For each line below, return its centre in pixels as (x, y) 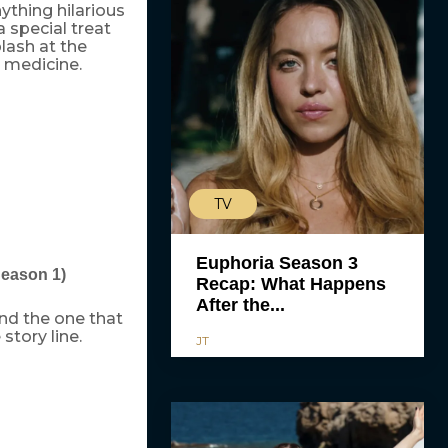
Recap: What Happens (290, 284)
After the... (240, 305)
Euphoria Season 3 (276, 263)
